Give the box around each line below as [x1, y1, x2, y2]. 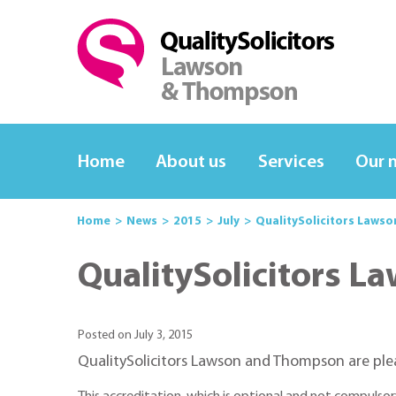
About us [156, 152, 227, 171]
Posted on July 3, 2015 [78, 329, 193, 343]
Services [257, 152, 324, 171]
